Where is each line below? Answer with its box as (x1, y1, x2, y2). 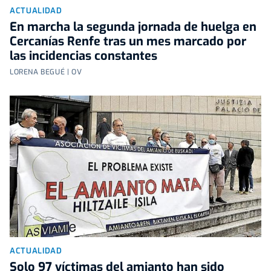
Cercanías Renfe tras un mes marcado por (10, 33, 246, 50)
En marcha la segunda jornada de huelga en (10, 19, 256, 36)
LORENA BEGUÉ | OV (10, 67, 82, 77)
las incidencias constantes (10, 48, 157, 65)
